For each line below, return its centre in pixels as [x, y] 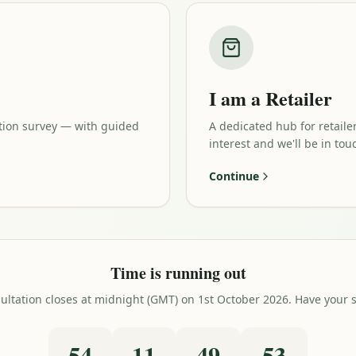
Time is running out [178, 273]
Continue [234, 176]
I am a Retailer [271, 98]
